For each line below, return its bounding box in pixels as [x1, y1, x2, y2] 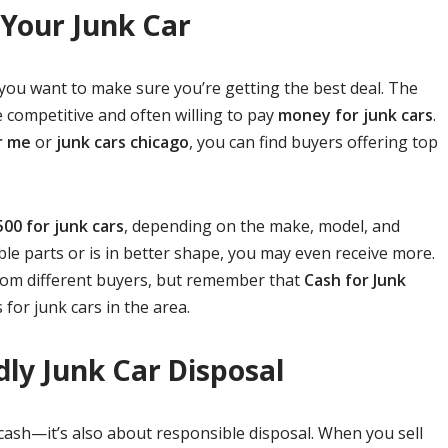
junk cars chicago [56, 131, 189, 153]
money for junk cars [278, 104, 433, 126]
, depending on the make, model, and [124, 215, 400, 237]
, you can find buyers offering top [189, 131, 438, 153]
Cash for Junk [304, 269, 406, 291]
